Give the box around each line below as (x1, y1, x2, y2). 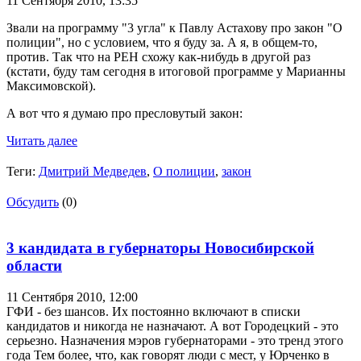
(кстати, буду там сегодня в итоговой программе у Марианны (6, 64, 346, 79)
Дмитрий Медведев (39, 164, 147, 179)
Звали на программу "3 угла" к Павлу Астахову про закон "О (6, 21, 342, 35)
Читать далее (6, 134, 77, 148)
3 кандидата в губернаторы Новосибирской (6, 239, 314, 256)
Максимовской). (6, 79, 96, 93)
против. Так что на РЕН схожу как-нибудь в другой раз (6, 50, 310, 64)
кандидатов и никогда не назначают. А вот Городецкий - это (6, 318, 338, 333)
